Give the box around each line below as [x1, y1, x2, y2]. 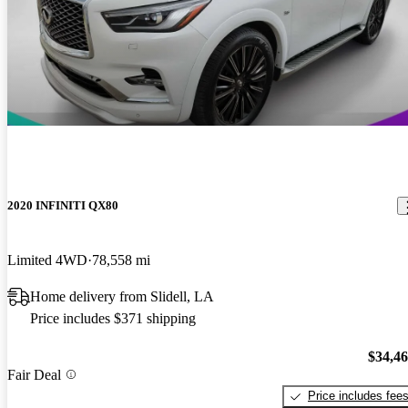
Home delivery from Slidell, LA [30, 288, 214, 304]
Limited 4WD [7, 251, 87, 268]
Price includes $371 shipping [30, 310, 196, 326]
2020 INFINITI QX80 [7, 199, 118, 213]
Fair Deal [7, 366, 61, 382]
